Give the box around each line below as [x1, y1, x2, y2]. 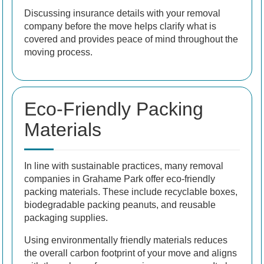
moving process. [24, 47, 93, 58]
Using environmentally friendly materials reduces [24, 235, 227, 246]
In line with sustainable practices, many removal [24, 161, 223, 171]
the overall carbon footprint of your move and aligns [24, 248, 237, 259]
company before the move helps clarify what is [24, 21, 216, 32]
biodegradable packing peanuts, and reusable [24, 200, 216, 210]
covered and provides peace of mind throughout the [24, 34, 238, 45]
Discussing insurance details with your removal [24, 8, 220, 19]
